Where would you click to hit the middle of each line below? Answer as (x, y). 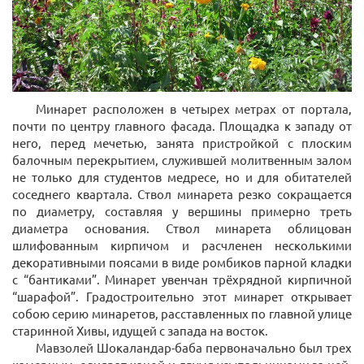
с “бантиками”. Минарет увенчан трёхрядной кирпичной (182, 279)
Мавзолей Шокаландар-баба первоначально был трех (194, 348)
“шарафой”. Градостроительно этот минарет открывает (182, 297)
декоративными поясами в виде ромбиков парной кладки (182, 262)
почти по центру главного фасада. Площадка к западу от (182, 126)
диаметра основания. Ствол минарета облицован (182, 228)
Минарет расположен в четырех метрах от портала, (194, 109)
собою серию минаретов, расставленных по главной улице (182, 314)
